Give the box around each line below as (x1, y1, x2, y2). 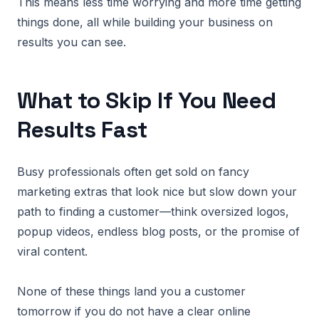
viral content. (17, 244, 88, 258)
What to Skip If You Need (17, 86, 276, 115)
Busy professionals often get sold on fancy (17, 164, 249, 179)
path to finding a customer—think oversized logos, (17, 204, 289, 219)
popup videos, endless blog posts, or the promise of (17, 224, 300, 239)
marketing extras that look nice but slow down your (17, 184, 297, 199)
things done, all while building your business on (17, 15, 273, 29)
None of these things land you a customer (17, 284, 246, 298)
